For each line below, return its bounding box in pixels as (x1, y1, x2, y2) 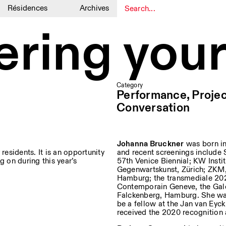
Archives (79, 4, 109, 13)
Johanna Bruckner (117, 139, 184, 149)
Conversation (117, 101, 190, 116)
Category (117, 81, 143, 89)
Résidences (7, 4, 48, 13)
